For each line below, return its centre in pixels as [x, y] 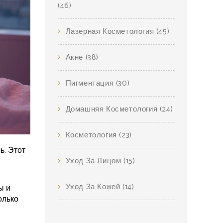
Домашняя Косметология [112, 109]
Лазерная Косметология [111, 32]
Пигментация [91, 83]
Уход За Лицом [95, 161]
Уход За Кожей [94, 187]
